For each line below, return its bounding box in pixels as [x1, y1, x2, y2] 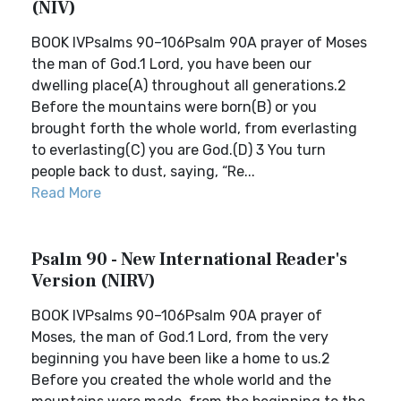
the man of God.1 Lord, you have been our [31, 55, 311, 73]
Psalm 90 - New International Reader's [31, 248, 347, 271]
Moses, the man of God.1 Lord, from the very [31, 328, 328, 346]
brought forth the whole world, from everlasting [31, 120, 357, 137]
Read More [31, 184, 101, 201]
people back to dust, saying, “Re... [31, 163, 255, 180]
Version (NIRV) [31, 269, 156, 293]
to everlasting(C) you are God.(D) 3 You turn [31, 141, 326, 158]
